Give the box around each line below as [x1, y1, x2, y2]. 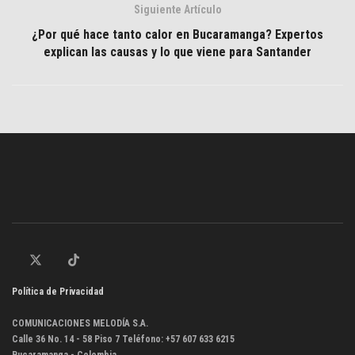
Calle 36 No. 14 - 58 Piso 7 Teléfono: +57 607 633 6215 [12, 333, 235, 345]
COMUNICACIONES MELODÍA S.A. [12, 317, 148, 329]
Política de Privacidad [12, 285, 104, 297]
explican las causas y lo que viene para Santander [44, 44, 311, 60]
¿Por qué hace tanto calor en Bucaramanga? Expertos [32, 27, 323, 43]
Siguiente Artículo [133, 3, 222, 17]
